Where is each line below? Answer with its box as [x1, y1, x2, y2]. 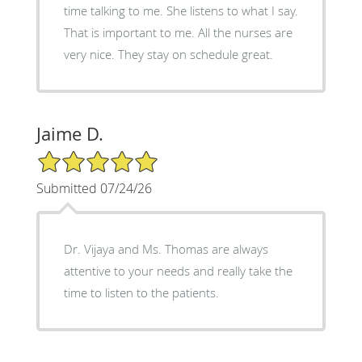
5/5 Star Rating [36, 148, 116, 164]
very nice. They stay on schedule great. [63, 45, 273, 62]
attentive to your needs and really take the [63, 262, 293, 279]
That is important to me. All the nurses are [63, 23, 293, 40]
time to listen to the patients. [63, 284, 219, 301]
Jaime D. [36, 121, 103, 145]
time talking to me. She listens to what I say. [63, 2, 298, 19]
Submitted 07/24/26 [36, 179, 152, 197]
